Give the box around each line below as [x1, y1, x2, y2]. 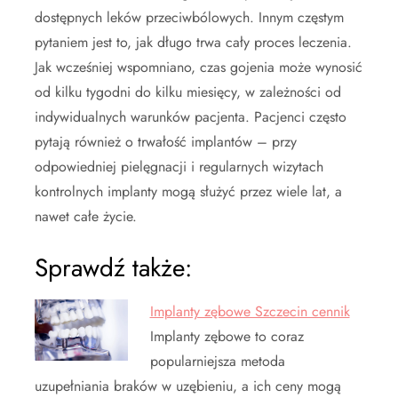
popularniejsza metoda [149, 350, 285, 371]
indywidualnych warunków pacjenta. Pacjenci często [35, 106, 346, 127]
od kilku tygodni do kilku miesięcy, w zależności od [35, 81, 341, 102]
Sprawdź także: [35, 249, 192, 286]
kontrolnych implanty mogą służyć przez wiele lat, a [35, 180, 342, 202]
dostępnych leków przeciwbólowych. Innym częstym [35, 6, 344, 28]
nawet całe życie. [35, 205, 137, 227]
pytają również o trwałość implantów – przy [35, 131, 297, 152]
